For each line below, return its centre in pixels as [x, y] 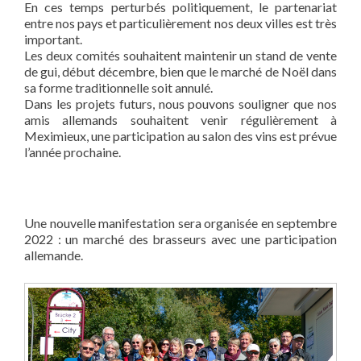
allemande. [54, 255]
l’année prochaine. [73, 152]
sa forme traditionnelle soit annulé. [118, 88]
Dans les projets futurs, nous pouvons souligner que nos [180, 104]
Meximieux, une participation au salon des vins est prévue [180, 136]
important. [53, 39]
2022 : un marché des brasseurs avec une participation [180, 239]
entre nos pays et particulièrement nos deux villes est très [180, 23]
